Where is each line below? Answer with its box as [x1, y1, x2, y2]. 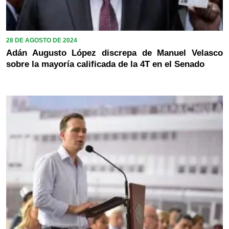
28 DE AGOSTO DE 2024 [6, 36, 77, 44]
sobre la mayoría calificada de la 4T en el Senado [6, 59, 204, 69]
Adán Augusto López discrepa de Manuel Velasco [6, 48, 223, 58]
